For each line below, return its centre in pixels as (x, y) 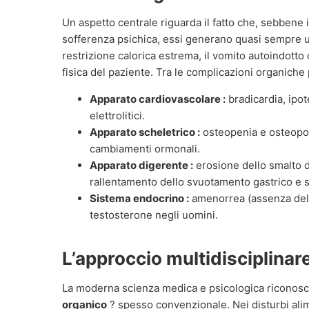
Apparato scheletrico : (145, 132)
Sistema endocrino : (139, 198)
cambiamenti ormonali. (145, 148)
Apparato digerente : (141, 165)
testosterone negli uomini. (154, 215)
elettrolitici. (117, 115)
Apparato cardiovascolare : (158, 99)
